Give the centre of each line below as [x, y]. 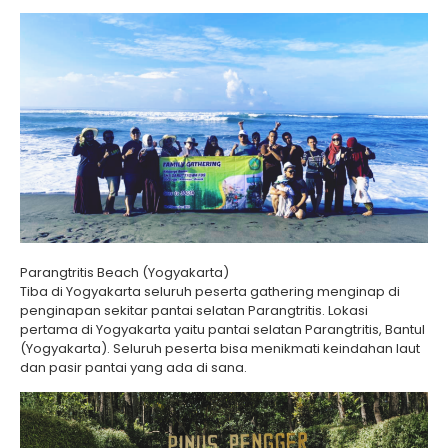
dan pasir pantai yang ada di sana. [133, 367]
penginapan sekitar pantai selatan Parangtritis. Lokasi [194, 310]
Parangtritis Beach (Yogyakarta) [124, 272]
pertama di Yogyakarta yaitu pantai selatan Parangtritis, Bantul [222, 329]
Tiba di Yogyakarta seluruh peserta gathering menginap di [210, 291]
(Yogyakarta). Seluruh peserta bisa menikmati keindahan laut [220, 348]
